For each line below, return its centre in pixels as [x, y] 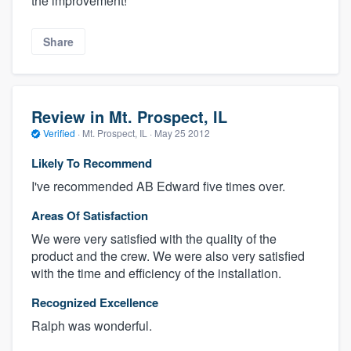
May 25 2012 [182, 133]
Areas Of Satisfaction [90, 215]
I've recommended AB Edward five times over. [158, 186]
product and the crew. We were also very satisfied [168, 255]
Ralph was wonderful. [92, 325]
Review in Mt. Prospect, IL [129, 117]
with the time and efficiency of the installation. [156, 273]
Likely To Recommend [92, 163]
